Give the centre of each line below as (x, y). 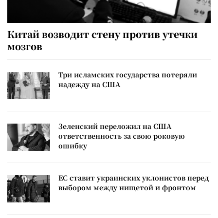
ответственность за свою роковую (122, 136)
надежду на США (89, 84)
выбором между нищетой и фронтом (127, 187)
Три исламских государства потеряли (128, 74)
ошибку (73, 145)
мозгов (25, 46)
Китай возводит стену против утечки (102, 34)
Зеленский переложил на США (115, 126)
